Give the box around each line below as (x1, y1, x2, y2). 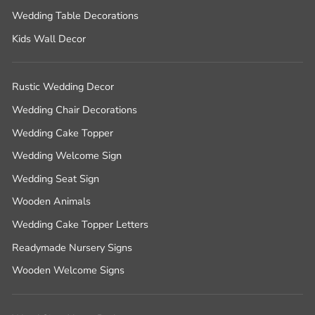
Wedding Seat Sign (12, 171, 99, 186)
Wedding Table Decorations (12, 8, 139, 23)
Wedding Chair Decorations (12, 103, 137, 117)
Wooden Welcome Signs (12, 263, 124, 278)
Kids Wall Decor (12, 31, 86, 46)
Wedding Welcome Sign (12, 148, 122, 163)
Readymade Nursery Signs (12, 240, 132, 255)
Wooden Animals (12, 194, 91, 209)
